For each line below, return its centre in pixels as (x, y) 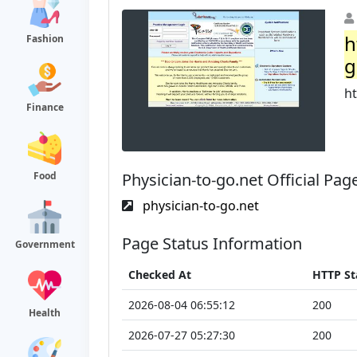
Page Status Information (212, 243)
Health (45, 313)
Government (45, 244)
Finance (45, 107)
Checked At (160, 274)
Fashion (45, 39)
